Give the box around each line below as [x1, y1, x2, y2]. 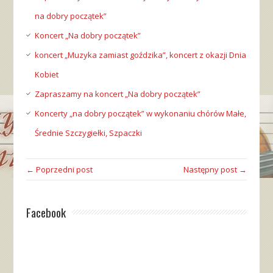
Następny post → [183, 164, 247, 175]
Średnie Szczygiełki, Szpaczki [34, 127, 142, 139]
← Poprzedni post [26, 164, 93, 175]
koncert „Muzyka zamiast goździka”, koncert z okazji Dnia [34, 49, 246, 61]
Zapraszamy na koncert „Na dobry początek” [34, 88, 200, 100]
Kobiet [34, 69, 58, 80]
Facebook [26, 204, 66, 221]
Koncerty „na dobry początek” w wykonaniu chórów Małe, [34, 108, 246, 119]
